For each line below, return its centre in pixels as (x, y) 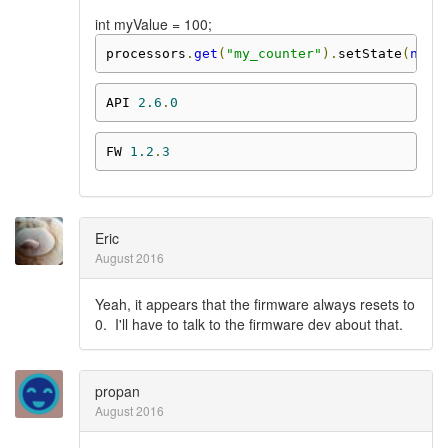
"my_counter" (273, 53)
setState (369, 53)
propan (117, 391)
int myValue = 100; (153, 24)
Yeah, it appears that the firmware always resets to (255, 304)
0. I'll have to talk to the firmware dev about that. (249, 324)
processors (145, 53)
